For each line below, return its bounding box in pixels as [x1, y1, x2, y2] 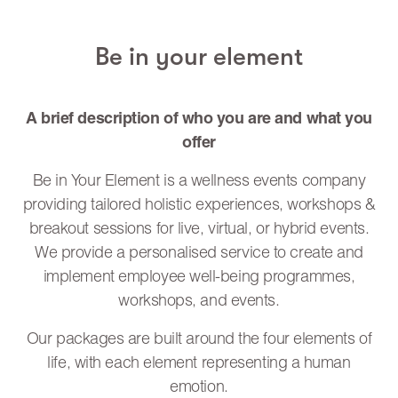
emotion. [170, 379, 228, 396]
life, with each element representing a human [47, 355, 351, 372]
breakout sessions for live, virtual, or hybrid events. [28, 221, 370, 238]
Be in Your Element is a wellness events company [32, 173, 366, 190]
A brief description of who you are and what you [26, 111, 372, 128]
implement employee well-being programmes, [43, 269, 355, 286]
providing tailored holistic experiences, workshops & [22, 197, 376, 214]
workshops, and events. [118, 293, 280, 310]
